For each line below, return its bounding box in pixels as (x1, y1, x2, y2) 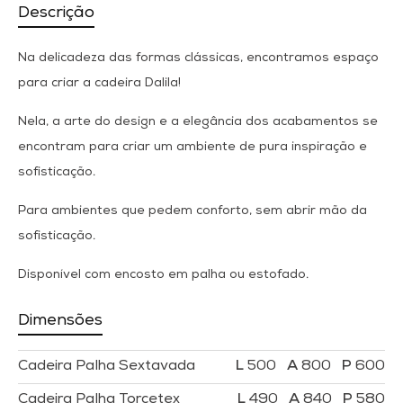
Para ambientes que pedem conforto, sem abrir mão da (18, 205, 367, 219)
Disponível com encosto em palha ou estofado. (18, 269, 309, 282)
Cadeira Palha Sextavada (18, 360, 195, 375)
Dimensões (18, 313, 103, 330)
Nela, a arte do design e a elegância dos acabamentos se (18, 116, 378, 130)
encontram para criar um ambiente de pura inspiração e (18, 141, 367, 155)
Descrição (18, 5, 94, 22)
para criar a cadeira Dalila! (18, 77, 181, 91)
